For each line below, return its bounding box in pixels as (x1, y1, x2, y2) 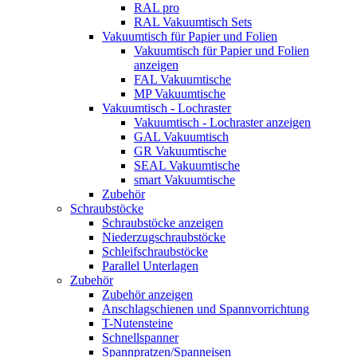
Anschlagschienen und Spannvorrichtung (102, 301, 309, 316)
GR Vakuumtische (134, 143, 226, 158)
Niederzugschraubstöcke (102, 229, 226, 244)
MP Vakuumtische (134, 86, 226, 100)
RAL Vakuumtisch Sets (134, 14, 252, 29)
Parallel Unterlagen (102, 258, 198, 273)
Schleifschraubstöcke (102, 244, 208, 258)
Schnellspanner (102, 330, 178, 344)
